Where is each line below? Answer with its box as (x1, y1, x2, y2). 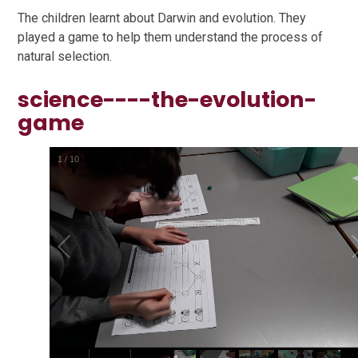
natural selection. (18, 49, 113, 65)
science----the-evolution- (18, 85, 317, 115)
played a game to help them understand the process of (18, 30, 324, 46)
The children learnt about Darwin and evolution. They (18, 10, 307, 26)
